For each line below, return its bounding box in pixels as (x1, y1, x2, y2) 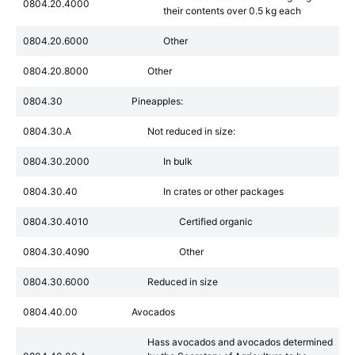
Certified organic (179, 216, 253, 227)
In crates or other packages (163, 185, 284, 197)
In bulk (163, 155, 193, 167)
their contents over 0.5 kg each (163, 5, 301, 17)
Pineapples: (132, 95, 183, 107)
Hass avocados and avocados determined (147, 336, 333, 348)
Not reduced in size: (147, 125, 235, 137)
